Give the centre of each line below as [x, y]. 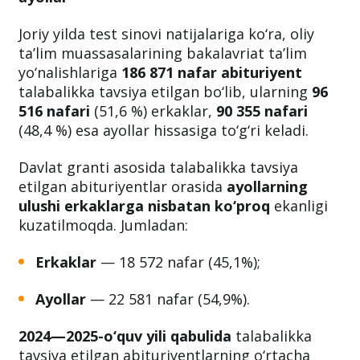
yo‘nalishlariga [70, 127]
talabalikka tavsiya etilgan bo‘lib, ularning [165, 146]
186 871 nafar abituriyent [212, 127]
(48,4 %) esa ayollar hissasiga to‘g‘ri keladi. [164, 184]
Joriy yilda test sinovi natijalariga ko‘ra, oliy [166, 88]
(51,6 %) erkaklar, [153, 165]
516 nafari [54, 165]
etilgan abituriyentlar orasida [123, 241]
